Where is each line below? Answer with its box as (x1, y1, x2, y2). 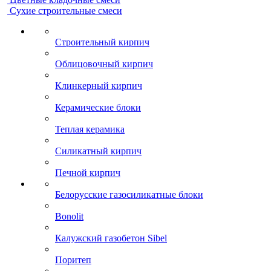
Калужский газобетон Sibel (55, 233, 167, 243)
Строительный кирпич (55, 37, 149, 47)
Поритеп (55, 255, 91, 265)
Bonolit (55, 211, 83, 221)
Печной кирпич (55, 168, 120, 178)
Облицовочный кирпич (55, 59, 153, 69)
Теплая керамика (55, 124, 125, 134)
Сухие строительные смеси (10, 5, 122, 16)
